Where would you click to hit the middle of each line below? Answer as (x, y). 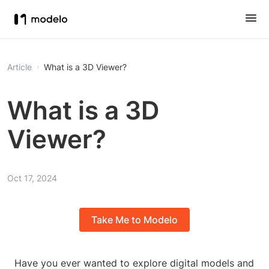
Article (20, 67)
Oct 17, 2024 (32, 178)
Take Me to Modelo (134, 220)
